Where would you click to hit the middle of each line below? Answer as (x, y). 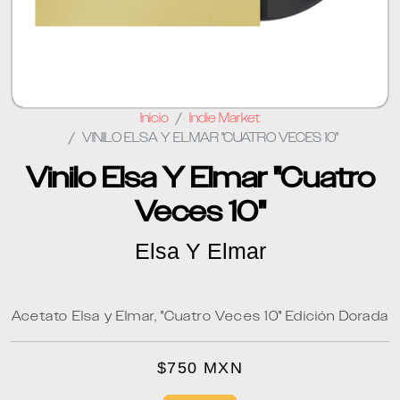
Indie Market (225, 118)
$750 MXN (200, 368)
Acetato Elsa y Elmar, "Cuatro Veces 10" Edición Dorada (200, 317)
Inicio (154, 118)
